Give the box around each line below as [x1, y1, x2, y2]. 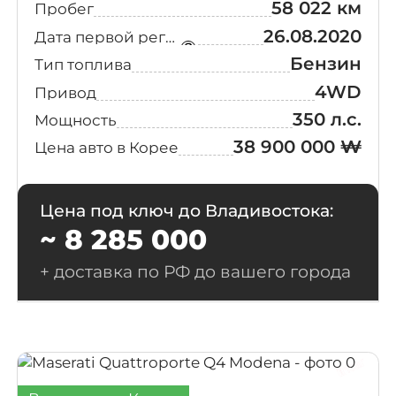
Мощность [34, 110, 117, 129]
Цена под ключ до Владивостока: [39, 201, 333, 222]
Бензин [290, 53, 362, 75]
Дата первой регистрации [164, 27, 175, 46]
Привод [34, 82, 96, 102]
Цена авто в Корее [34, 138, 179, 157]
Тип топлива [34, 55, 132, 74]
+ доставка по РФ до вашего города [39, 262, 351, 283]
